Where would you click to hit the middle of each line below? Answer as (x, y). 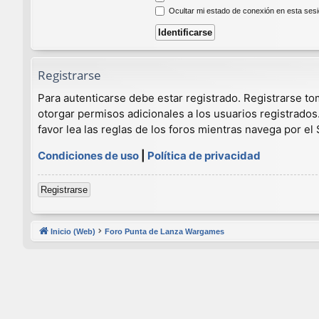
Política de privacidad (204, 155)
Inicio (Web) (73, 231)
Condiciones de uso (88, 155)
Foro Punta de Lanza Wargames (164, 231)
